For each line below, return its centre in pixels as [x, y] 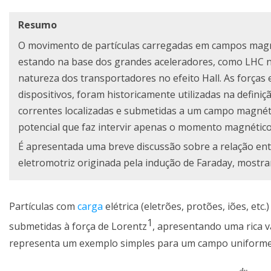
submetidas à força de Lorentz [78, 227]
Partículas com [43, 207]
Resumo [38, 25]
